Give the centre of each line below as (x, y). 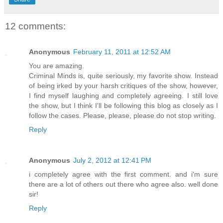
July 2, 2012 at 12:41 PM (112, 161)
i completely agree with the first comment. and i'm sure (123, 174)
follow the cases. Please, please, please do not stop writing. (122, 116)
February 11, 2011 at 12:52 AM (122, 52)
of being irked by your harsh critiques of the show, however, (123, 86)
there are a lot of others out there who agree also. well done (123, 184)
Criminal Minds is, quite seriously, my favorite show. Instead (123, 76)
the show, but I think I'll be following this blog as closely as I (123, 106)
